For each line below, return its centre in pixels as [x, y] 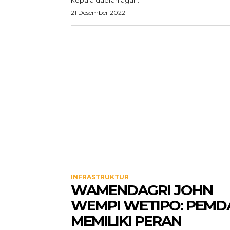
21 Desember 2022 [98, 13]
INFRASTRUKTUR [100, 177]
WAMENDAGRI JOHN [142, 190]
